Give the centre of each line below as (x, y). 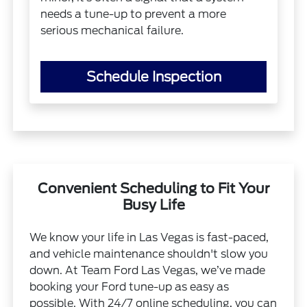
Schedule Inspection (153, 76)
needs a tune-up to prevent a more (134, 14)
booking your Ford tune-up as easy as (130, 286)
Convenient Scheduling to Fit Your (153, 188)
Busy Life (153, 205)
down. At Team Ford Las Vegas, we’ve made (148, 270)
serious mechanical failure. (112, 30)
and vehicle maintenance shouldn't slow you (149, 254)
